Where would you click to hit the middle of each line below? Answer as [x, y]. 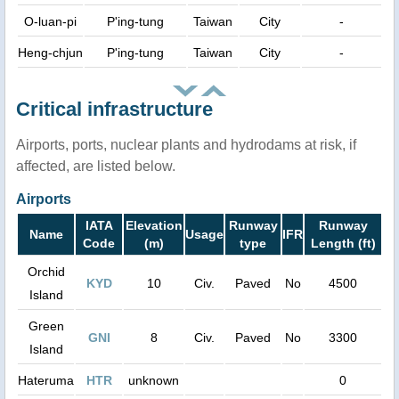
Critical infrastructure [114, 110]
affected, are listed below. [96, 167]
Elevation [154, 226]
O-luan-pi [50, 22]
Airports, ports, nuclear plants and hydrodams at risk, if [186, 145]
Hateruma [46, 381]
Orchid [46, 272]
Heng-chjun [50, 53]
